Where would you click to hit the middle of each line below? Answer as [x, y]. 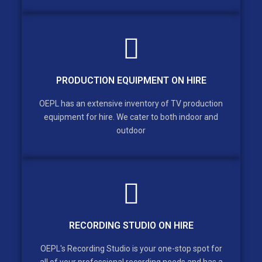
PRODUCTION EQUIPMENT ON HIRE [131, 80]
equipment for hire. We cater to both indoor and [131, 117]
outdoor [131, 130]
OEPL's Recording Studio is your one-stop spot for [131, 249]
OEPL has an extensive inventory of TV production [131, 104]
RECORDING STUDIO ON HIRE [131, 225]
